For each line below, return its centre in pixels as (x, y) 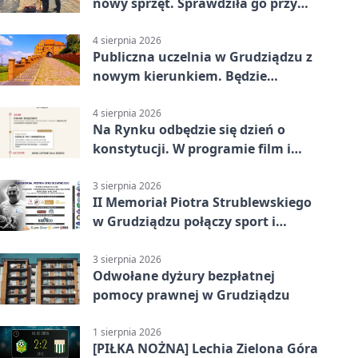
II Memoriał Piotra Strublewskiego (202, 203)
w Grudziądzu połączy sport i (184, 222)
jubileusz (121, 241)
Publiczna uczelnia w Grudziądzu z (203, 56)
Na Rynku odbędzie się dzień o (189, 130)
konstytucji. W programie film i (192, 149)
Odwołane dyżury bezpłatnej (184, 275)
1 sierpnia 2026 (127, 332)
